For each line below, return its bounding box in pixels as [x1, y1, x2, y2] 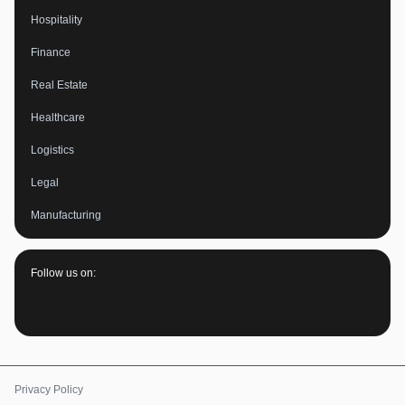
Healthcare [31, 111, 85, 125]
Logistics [31, 144, 74, 157]
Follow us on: [31, 267, 96, 280]
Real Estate [31, 79, 88, 92]
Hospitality [31, 14, 82, 27]
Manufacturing [31, 209, 101, 222]
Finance [31, 46, 71, 60]
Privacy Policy [14, 383, 83, 397]
